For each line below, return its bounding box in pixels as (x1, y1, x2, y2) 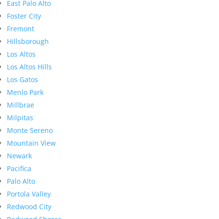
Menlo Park (7, 88, 44, 97)
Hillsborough (7, 37, 49, 46)
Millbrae (7, 100, 34, 110)
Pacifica (7, 164, 31, 174)
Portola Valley (7, 189, 51, 199)
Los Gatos (7, 75, 38, 85)
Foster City (7, 11, 41, 21)
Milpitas (7, 113, 33, 123)
